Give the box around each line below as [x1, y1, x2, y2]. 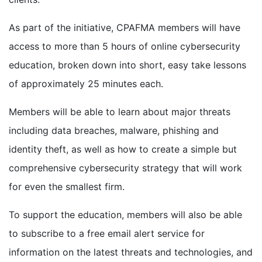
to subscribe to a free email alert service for [9, 227, 205, 239]
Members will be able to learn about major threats [9, 105, 230, 118]
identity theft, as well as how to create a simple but [9, 143, 237, 155]
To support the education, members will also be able [9, 208, 242, 220]
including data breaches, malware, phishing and [9, 124, 219, 136]
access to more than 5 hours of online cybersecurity [9, 40, 240, 52]
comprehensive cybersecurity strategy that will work [9, 161, 242, 174]
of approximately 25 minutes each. [9, 77, 163, 89]
